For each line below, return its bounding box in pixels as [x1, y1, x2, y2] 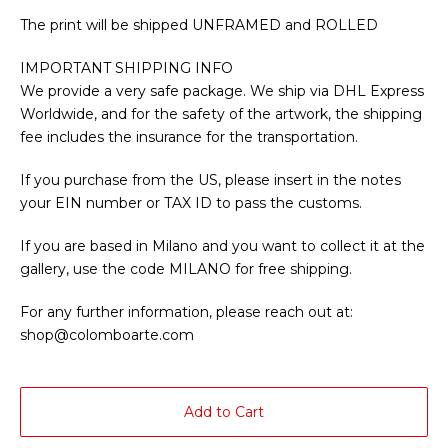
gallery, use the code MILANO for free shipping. [20, 260, 352, 279]
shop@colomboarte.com [20, 326, 194, 345]
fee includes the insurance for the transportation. [20, 128, 358, 147]
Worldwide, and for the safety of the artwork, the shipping [20, 105, 422, 124]
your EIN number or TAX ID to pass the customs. [20, 194, 362, 213]
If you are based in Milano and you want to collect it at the [20, 237, 425, 256]
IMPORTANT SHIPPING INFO [20, 59, 233, 78]
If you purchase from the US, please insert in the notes [20, 171, 401, 190]
